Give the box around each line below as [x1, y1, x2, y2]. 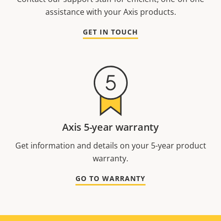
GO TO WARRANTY [75, 174, 146, 184]
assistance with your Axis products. [45, 6, 176, 18]
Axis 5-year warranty [62, 120, 159, 134]
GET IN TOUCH [83, 27, 138, 37]
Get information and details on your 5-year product [15, 140, 206, 151]
